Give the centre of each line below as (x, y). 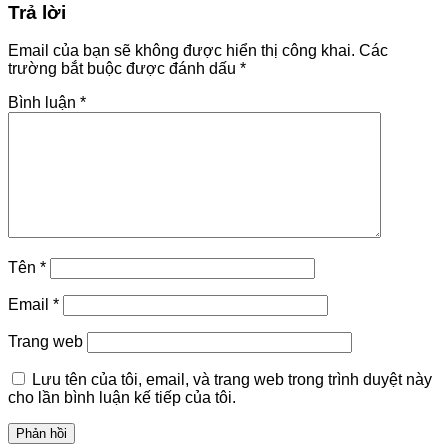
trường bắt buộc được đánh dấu (124, 69)
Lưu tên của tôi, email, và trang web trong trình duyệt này (232, 380)
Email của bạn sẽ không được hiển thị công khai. (181, 51)
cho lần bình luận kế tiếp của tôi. (122, 398)
